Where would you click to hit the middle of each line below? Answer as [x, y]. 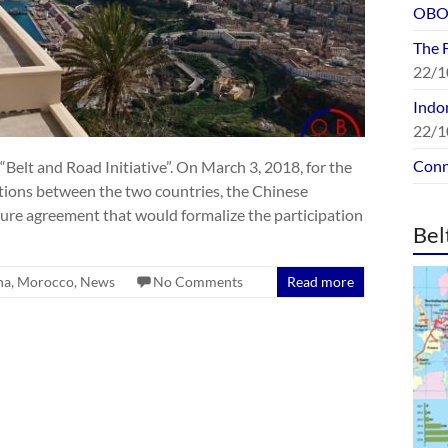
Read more [320, 281]
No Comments [198, 281]
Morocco [45, 281]
